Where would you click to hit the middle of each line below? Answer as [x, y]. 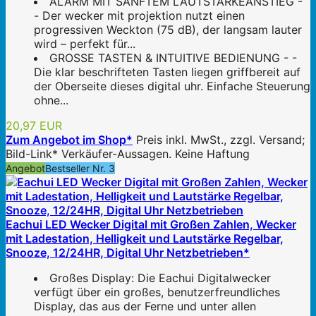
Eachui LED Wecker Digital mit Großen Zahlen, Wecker [151, 224]
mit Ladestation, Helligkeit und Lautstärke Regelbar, [145, 238]
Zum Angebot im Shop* [69, 139]
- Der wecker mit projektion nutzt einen [139, 15]
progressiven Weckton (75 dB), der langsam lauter [168, 29]
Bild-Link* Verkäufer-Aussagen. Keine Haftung [128, 153]
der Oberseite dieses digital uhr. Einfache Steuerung [172, 86]
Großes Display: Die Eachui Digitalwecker [160, 278]
